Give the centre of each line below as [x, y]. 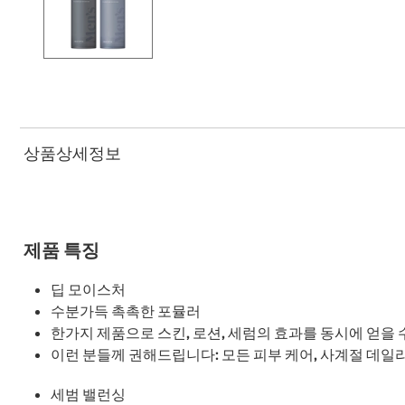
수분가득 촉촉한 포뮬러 [126, 311]
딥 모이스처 [88, 289]
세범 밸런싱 [88, 394]
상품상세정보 [72, 153]
